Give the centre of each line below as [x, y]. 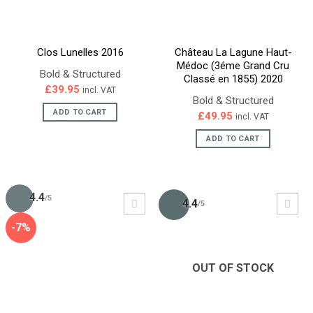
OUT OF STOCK [233, 268]
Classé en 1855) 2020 [233, 79]
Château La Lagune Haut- [233, 52]
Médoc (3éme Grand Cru [233, 65]
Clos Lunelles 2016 [80, 52]
